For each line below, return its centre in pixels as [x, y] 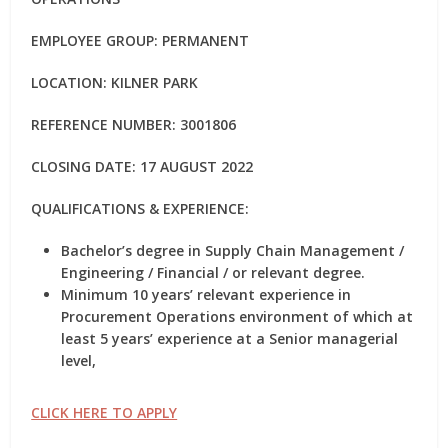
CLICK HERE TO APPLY [104, 412]
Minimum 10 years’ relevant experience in [206, 294]
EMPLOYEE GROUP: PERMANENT [140, 40]
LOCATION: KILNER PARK [115, 82]
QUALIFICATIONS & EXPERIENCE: [140, 208]
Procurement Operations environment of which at [237, 316]
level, [79, 360]
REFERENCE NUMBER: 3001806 [134, 124]
